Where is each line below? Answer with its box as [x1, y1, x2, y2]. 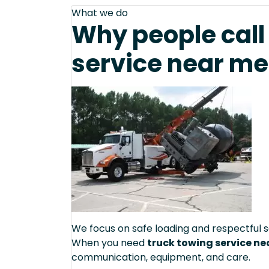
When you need [71, 236, 147, 250]
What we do [71, 6, 128, 20]
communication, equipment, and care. [71, 250, 250, 265]
